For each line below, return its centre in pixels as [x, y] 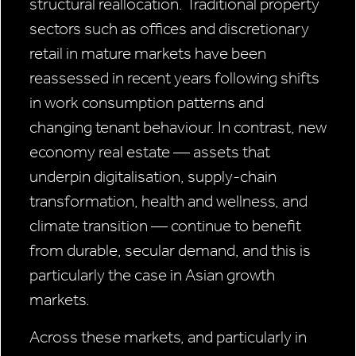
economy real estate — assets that [150, 152]
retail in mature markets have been [148, 54]
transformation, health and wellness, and [168, 201]
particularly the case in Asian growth [152, 275]
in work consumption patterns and [147, 103]
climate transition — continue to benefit [165, 226]
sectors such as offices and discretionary [169, 29]
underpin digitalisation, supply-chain [153, 177]
